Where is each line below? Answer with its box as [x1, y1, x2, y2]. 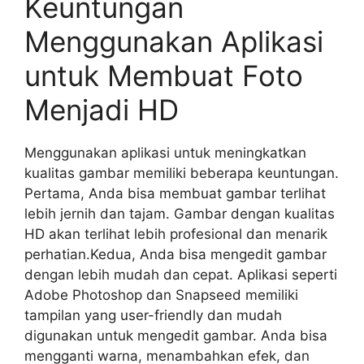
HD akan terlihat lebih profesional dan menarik [24, 226, 327, 242]
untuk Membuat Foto [24, 58, 303, 93]
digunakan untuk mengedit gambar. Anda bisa [24, 327, 327, 344]
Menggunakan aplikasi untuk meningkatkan [24, 145, 306, 161]
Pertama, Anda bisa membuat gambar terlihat [24, 185, 326, 201]
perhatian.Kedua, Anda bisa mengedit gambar [24, 246, 327, 262]
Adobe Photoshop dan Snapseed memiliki [24, 287, 298, 303]
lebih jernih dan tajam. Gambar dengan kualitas [24, 206, 335, 222]
